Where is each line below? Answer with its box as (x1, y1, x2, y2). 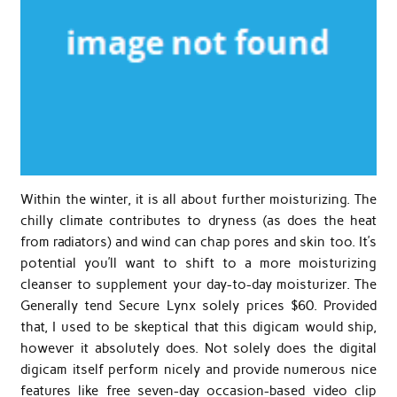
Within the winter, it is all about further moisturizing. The (19, 191, 378, 207)
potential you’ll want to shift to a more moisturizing (19, 254, 378, 271)
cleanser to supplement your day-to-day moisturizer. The (19, 276, 378, 292)
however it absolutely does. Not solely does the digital (19, 339, 378, 356)
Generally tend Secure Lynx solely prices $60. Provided (19, 297, 378, 314)
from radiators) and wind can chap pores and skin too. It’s (19, 233, 378, 250)
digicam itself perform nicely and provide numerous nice (19, 361, 378, 378)
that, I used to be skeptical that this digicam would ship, (19, 318, 378, 335)
